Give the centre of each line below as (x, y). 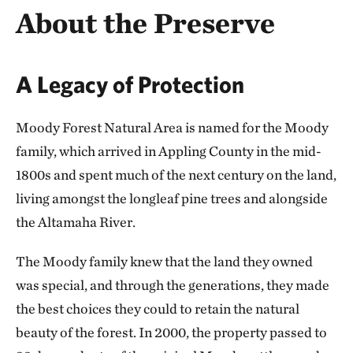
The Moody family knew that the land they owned (164, 261)
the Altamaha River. (79, 221)
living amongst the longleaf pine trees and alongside (172, 198)
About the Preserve (149, 22)
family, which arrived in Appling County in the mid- (169, 150)
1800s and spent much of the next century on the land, (176, 174)
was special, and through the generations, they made (173, 284)
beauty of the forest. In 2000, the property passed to (171, 332)
